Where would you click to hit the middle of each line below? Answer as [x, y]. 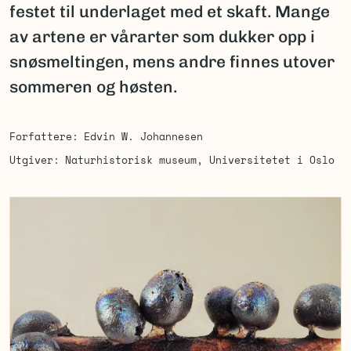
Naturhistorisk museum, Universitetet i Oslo [199, 160]
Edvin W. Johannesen [143, 136]
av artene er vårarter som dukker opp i [162, 36]
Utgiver [31, 160]
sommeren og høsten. [93, 87]
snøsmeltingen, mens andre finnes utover [172, 62]
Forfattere [41, 136]
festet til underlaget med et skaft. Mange [170, 11]
